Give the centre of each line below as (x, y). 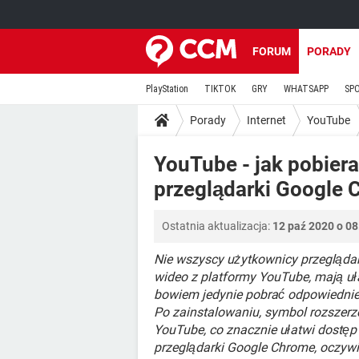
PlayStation (167, 89)
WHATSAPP (306, 89)
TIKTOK (220, 89)
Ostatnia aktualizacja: (217, 226)
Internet (266, 120)
